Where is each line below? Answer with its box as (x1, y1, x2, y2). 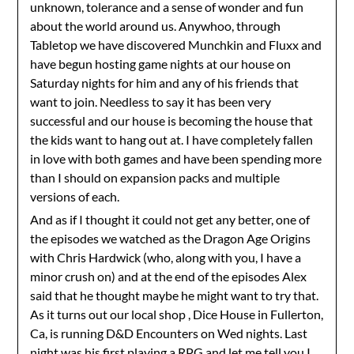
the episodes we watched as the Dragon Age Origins (30, 231, 311, 246)
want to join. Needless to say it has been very (30, 94, 272, 109)
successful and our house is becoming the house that (30, 113, 314, 128)
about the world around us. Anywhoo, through (30, 18, 281, 33)
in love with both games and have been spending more (30, 151, 322, 166)
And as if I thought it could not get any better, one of (30, 212, 311, 227)
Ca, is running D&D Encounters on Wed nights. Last (30, 326, 308, 341)
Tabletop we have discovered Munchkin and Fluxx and (30, 37, 322, 52)
